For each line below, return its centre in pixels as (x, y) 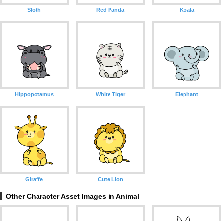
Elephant (187, 94)
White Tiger (110, 94)
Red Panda (110, 10)
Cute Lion (110, 179)
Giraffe (34, 179)
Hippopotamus (34, 94)
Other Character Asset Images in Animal (73, 197)
